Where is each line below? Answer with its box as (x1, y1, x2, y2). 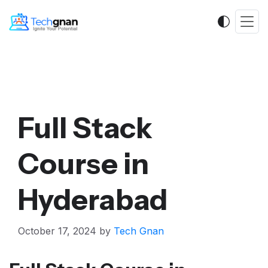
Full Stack (18, 110, 153, 145)
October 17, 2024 (18, 225, 96, 237)
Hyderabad (18, 182, 167, 217)
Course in (18, 146, 149, 181)
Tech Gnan (114, 225, 164, 237)
